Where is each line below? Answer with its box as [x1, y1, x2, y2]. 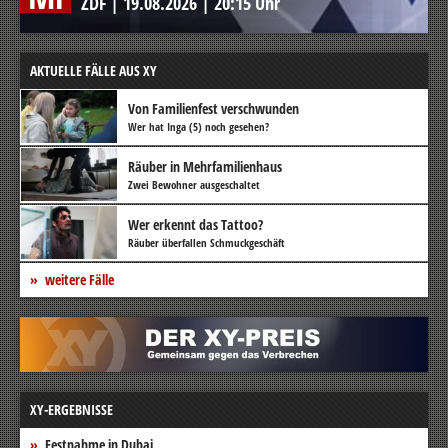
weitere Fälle [45, 269, 114, 289]
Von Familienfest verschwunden [128, 98, 299, 118]
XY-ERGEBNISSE [30, 399, 113, 419]
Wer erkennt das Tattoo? [128, 214, 263, 234]
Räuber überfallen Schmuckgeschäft [128, 234, 285, 250]
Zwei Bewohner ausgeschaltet [128, 176, 260, 192]
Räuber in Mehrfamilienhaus [128, 156, 282, 176]
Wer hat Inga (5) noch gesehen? [128, 118, 269, 134]
